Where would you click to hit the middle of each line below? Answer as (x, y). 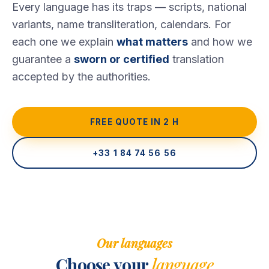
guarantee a (43, 59)
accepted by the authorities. (81, 77)
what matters (152, 42)
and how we (220, 42)
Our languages (134, 243)
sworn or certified (122, 59)
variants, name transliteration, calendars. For (121, 25)
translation (197, 59)
